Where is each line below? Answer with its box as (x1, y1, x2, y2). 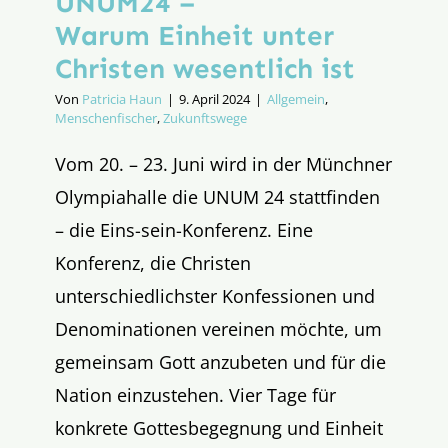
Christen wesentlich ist (55, 52, 355, 86)
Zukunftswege (163, 109, 247, 128)
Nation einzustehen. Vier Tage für (55, 383, 336, 408)
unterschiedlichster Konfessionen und (55, 284, 375, 309)
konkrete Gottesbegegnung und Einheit (55, 416, 383, 441)
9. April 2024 (179, 90, 250, 109)
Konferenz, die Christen (55, 251, 251, 276)
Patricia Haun (82, 90, 162, 109)
